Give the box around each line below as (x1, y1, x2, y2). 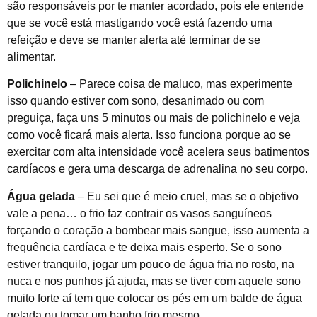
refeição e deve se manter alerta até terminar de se (7, 34, 260, 47)
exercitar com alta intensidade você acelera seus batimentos (7, 146, 309, 158)
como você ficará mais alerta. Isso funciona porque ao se (7, 129, 291, 142)
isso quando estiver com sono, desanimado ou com (7, 95, 264, 108)
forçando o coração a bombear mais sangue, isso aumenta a (7, 224, 309, 236)
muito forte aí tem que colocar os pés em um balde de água (7, 292, 302, 304)
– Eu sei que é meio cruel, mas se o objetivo (75, 190, 299, 202)
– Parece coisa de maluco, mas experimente (67, 78, 292, 91)
